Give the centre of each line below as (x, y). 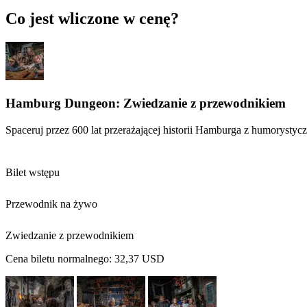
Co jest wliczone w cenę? (92, 19)
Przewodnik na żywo (51, 204)
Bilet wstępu (33, 172)
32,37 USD (139, 258)
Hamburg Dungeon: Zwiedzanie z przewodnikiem (146, 103)
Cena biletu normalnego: (60, 258)
